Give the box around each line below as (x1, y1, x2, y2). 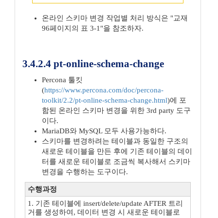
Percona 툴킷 (42, 76, 83, 84)
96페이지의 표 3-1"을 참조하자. (42, 24, 144, 32)
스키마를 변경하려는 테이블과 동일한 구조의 (42, 137, 188, 145)
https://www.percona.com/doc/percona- (44, 86, 163, 94)
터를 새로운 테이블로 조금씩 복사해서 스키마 (42, 158, 190, 165)
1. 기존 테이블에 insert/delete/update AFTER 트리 (28, 200, 183, 207)
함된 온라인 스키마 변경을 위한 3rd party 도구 (42, 107, 191, 114)
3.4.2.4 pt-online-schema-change (22, 58, 164, 70)
